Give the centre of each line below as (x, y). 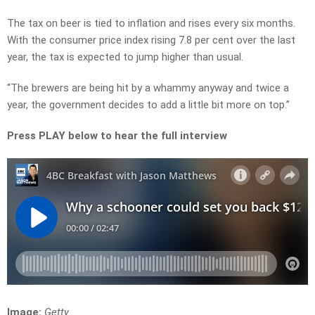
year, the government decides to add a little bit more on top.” (148, 105)
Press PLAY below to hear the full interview (118, 136)
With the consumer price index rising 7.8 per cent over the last (151, 40)
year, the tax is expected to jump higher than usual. (125, 57)
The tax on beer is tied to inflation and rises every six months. (151, 24)
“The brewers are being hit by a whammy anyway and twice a (148, 88)
